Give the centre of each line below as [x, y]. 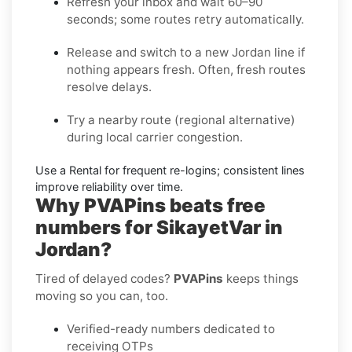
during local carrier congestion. [155, 137]
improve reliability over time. [109, 186]
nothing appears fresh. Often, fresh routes [186, 69]
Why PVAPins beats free [150, 205]
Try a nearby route [119, 119]
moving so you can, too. [102, 295]
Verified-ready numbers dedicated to [171, 328]
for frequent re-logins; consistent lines [203, 170]
